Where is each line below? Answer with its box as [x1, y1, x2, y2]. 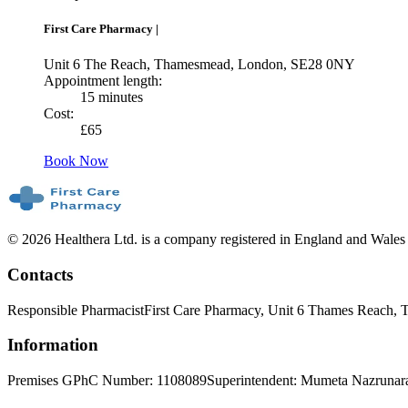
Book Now [44, 153, 108, 169]
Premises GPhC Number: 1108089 [7, 372, 207, 389]
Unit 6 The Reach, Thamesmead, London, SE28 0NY [44, 56, 355, 73]
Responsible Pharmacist [7, 301, 144, 318]
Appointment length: [44, 73, 162, 89]
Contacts [7, 264, 73, 284]
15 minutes [80, 89, 143, 106]
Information [7, 335, 98, 355]
